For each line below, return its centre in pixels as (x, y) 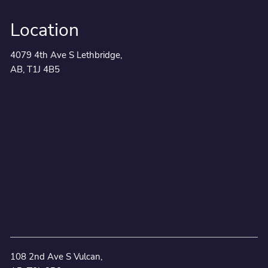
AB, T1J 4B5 (35, 69)
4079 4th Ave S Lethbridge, (66, 55)
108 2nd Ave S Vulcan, (56, 257)
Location (45, 30)
